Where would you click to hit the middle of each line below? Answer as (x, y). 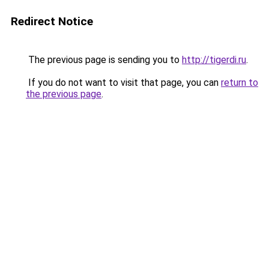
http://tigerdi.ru (214, 60)
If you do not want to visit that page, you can (123, 83)
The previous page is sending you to (104, 60)
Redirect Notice (52, 21)
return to (240, 83)
